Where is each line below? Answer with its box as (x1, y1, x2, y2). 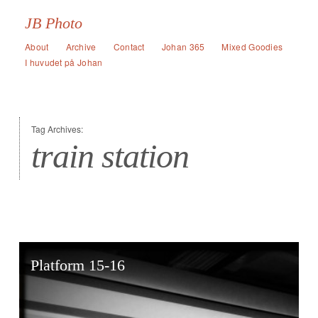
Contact (113, 40, 145, 53)
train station (31, 137, 189, 175)
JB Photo (25, 14, 82, 32)
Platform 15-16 (31, 256, 125, 274)
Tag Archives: (31, 123, 83, 135)
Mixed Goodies (221, 40, 283, 53)
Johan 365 (161, 40, 205, 53)
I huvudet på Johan (25, 56, 103, 68)
